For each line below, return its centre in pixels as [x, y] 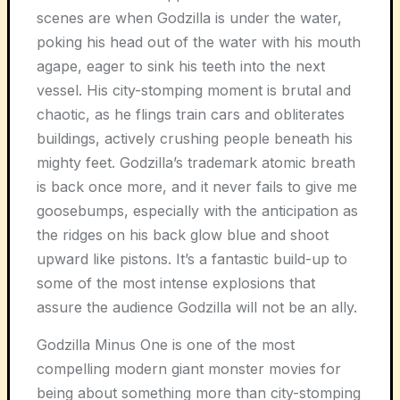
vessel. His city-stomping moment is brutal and [194, 90]
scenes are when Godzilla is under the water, [189, 17]
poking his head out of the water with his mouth [199, 42]
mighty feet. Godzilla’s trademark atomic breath [196, 162]
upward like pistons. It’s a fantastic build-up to [192, 258]
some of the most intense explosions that [176, 283]
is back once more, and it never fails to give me [197, 186]
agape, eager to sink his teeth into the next [181, 66]
